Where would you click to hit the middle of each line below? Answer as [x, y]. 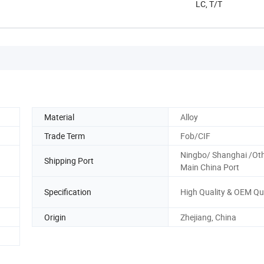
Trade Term [65, 136]
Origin [55, 217]
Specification [68, 192]
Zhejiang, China [208, 217]
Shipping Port [69, 161]
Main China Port [210, 167]
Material [59, 117]
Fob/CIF [195, 136]
